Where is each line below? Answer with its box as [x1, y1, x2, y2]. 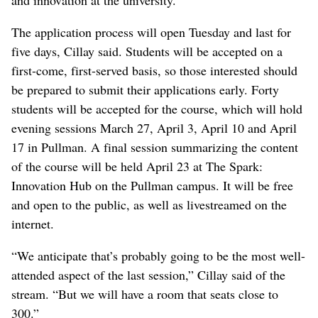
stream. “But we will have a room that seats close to [11, 285, 278, 303]
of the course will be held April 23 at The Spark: [11, 158, 263, 175]
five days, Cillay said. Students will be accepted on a [11, 43, 283, 60]
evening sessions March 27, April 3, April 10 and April [11, 119, 297, 137]
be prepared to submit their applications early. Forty [11, 81, 279, 99]
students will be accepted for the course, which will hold [11, 100, 302, 118]
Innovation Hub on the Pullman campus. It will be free [11, 177, 293, 194]
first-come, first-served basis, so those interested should [11, 62, 297, 79]
